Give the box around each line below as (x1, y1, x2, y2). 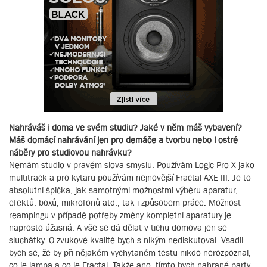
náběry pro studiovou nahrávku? (9, 147, 132, 157)
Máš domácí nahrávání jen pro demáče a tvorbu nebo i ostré (9, 134, 238, 145)
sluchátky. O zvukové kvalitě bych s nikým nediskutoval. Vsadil (9, 234, 243, 245)
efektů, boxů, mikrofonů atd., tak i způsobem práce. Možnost (9, 197, 241, 207)
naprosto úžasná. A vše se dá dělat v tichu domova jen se (9, 222, 227, 232)
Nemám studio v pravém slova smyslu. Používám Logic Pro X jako (9, 159, 254, 170)
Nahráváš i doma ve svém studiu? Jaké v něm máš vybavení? (9, 122, 242, 132)
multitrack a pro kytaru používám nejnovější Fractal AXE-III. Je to (9, 172, 251, 182)
